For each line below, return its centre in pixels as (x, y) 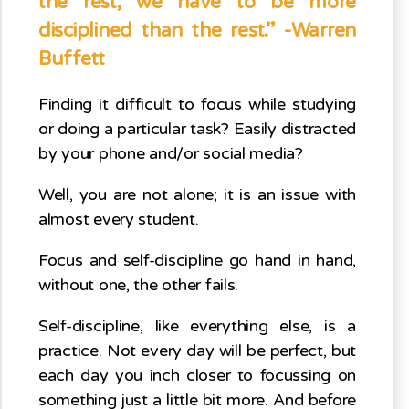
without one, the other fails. (139, 285)
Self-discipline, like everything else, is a (197, 326)
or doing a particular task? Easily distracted (197, 129)
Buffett (72, 59)
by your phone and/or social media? (171, 154)
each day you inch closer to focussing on (197, 376)
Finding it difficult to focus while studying (197, 105)
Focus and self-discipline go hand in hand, (197, 261)
